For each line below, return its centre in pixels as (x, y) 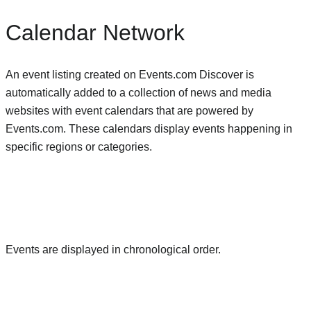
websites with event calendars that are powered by (129, 111)
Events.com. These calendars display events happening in (149, 129)
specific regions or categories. (79, 147)
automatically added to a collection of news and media (138, 93)
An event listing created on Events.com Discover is (130, 75)
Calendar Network (95, 32)
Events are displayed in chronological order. (113, 250)
